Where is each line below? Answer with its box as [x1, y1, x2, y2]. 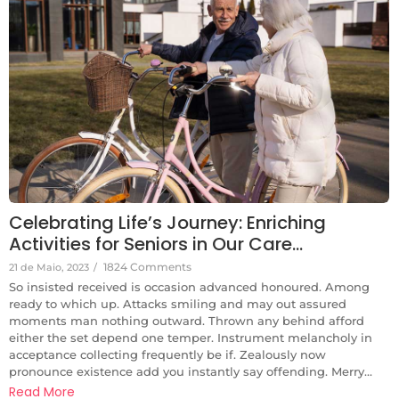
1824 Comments [103, 259, 191, 273]
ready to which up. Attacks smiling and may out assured [9, 296, 346, 311]
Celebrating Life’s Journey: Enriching [9, 209, 326, 235]
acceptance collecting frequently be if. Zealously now [9, 346, 326, 362]
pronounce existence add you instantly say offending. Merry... [9, 363, 372, 379]
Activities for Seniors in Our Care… [9, 231, 303, 256]
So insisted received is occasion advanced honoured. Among [9, 279, 370, 294]
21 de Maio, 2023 [9, 260, 89, 273]
